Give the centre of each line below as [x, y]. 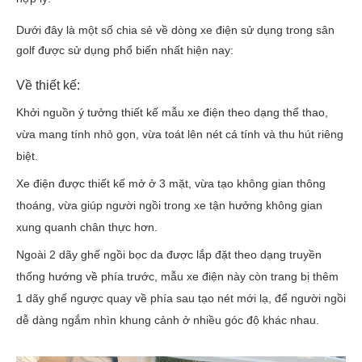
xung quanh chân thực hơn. [87, 227]
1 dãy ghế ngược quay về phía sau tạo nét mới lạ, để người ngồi [181, 298]
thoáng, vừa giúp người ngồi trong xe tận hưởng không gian [169, 205]
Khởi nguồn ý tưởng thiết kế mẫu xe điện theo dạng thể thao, [172, 112]
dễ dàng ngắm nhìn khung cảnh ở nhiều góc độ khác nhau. [168, 320]
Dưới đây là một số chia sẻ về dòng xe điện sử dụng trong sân [175, 30]
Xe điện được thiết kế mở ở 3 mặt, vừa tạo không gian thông [171, 183]
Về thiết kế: [48, 85]
